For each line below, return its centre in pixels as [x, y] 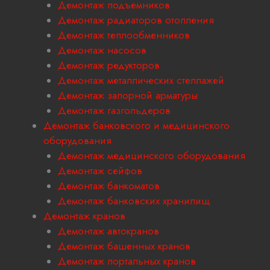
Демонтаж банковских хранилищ [134, 201]
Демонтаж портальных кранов [127, 261]
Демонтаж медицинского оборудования [152, 156]
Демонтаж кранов [84, 216]
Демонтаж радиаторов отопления [136, 20]
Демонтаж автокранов [108, 231]
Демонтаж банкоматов [109, 186]
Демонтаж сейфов [100, 171]
